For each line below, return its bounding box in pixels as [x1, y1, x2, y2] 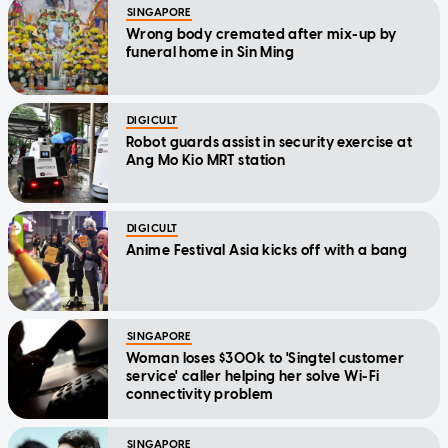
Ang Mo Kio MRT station [126, 152, 286, 170]
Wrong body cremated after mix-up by [126, 26, 397, 44]
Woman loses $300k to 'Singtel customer [126, 350, 404, 368]
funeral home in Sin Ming [126, 44, 295, 62]
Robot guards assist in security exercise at [126, 134, 413, 152]
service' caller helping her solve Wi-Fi [126, 368, 380, 386]
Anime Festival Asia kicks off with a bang [126, 242, 408, 260]
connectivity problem [126, 386, 274, 404]
